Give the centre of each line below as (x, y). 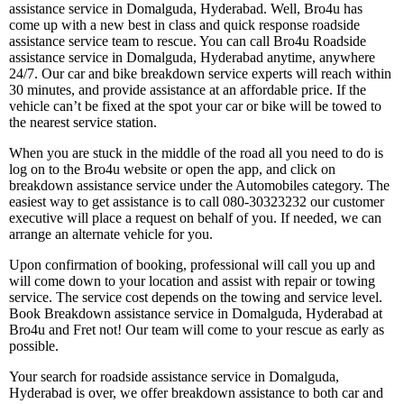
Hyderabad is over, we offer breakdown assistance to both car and (196, 393)
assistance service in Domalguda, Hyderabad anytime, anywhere (192, 58)
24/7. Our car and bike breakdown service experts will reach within (200, 74)
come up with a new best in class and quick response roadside (184, 25)
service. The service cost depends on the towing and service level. (196, 298)
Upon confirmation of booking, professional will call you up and (192, 265)
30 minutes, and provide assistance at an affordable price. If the (188, 90)
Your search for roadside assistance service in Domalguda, (174, 377)
